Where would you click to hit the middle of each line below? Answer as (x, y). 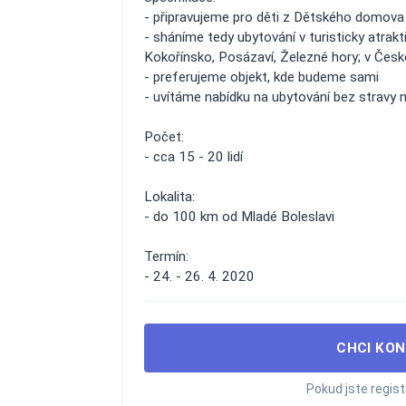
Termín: (166, 256)
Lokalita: (169, 197)
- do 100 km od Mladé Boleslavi (239, 217)
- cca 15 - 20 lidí (193, 157)
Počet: (164, 137)
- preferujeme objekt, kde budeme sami (261, 77)
